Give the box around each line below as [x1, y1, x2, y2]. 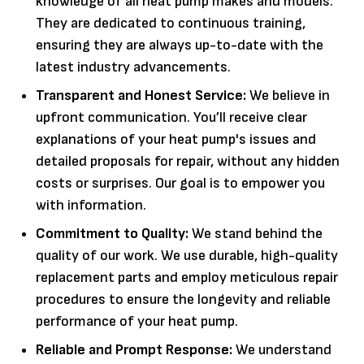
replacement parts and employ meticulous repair [36, 268, 338, 286]
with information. [36, 196, 146, 214]
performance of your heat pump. [36, 312, 238, 330]
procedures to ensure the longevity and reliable [36, 290, 331, 308]
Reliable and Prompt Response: [36, 340, 232, 358]
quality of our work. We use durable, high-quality [36, 246, 338, 264]
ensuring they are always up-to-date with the [36, 36, 323, 54]
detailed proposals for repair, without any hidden [36, 152, 340, 170]
